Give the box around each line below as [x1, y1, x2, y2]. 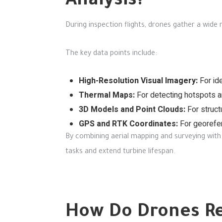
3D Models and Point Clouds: [79, 104, 185, 115]
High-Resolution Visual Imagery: [79, 75, 198, 87]
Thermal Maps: [79, 89, 135, 101]
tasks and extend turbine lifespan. [65, 148, 175, 156]
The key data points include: [65, 50, 157, 58]
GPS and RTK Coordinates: [79, 118, 178, 130]
